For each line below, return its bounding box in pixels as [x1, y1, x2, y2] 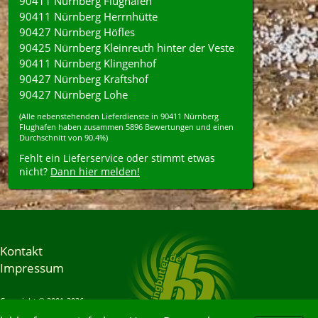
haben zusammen [56, 121, 126, 132]
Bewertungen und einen [143, 121, 234, 132]
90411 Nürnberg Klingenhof [19, 56, 156, 70]
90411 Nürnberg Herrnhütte [19, 9, 158, 23]
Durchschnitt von [19, 132, 84, 143]
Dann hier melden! [50, 165, 140, 178]
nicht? [19, 165, 50, 178]
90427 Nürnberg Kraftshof [19, 72, 148, 86]
